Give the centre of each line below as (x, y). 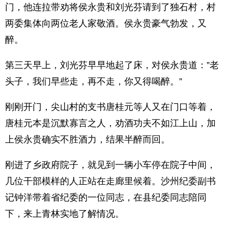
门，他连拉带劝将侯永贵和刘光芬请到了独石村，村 (110, 7)
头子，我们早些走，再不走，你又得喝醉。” (94, 81)
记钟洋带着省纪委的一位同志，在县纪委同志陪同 (106, 197)
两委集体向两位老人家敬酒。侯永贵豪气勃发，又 (106, 23)
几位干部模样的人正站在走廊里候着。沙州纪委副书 (110, 181)
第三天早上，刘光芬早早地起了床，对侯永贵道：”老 (112, 65)
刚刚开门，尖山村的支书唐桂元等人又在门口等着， (110, 107)
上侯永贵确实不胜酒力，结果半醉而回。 (88, 139)
